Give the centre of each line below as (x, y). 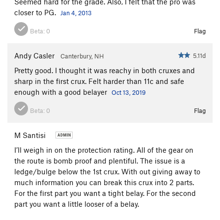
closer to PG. (36, 12)
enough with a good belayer (62, 92)
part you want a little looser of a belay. (77, 204)
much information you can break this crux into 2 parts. (104, 182)
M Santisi (30, 135)
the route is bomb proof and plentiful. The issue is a (100, 160)
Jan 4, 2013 (76, 13)
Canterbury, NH (82, 56)
